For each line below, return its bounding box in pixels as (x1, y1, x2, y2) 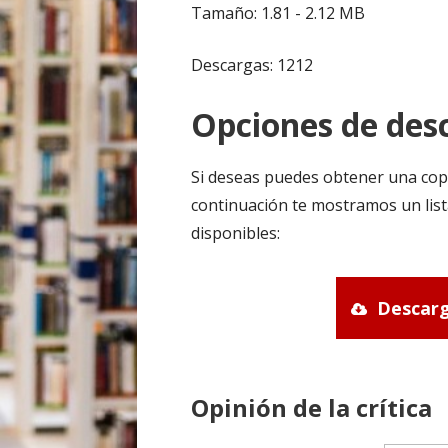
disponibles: (191, 222, 281, 245)
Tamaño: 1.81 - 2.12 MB (191, 2, 366, 25)
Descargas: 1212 (191, 54, 314, 77)
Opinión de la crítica (191, 390, 433, 424)
